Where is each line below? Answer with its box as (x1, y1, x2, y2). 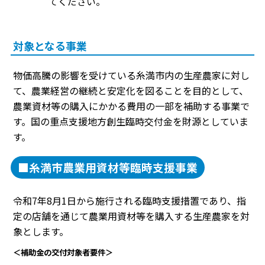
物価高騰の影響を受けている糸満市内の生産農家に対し (13, 68, 250, 83)
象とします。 (13, 224, 69, 239)
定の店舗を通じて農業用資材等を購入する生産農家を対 (13, 209, 250, 224)
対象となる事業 (13, 38, 87, 54)
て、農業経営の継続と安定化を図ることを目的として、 (13, 83, 248, 98)
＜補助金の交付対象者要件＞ (13, 247, 113, 258)
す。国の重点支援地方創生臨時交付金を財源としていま (13, 114, 248, 129)
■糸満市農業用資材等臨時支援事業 (18, 159, 198, 176)
